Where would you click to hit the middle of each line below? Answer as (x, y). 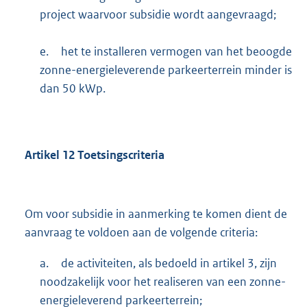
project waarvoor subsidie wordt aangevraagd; (158, 14)
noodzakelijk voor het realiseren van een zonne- (162, 281)
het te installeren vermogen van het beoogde (176, 51)
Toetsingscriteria (120, 155)
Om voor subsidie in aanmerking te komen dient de (156, 213)
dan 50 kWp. (72, 88)
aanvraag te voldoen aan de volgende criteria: (141, 232)
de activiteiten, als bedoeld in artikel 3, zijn (169, 263)
